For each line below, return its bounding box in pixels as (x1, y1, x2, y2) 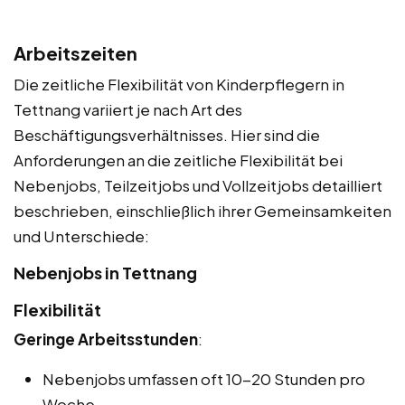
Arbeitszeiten (14, 42, 137, 65)
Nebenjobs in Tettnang (14, 262, 197, 284)
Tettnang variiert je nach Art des (14, 99, 242, 120)
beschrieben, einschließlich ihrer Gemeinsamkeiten (14, 201, 391, 221)
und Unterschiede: (14, 226, 149, 247)
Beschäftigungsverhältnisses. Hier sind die (14, 125, 320, 146)
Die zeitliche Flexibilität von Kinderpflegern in (14, 74, 344, 95)
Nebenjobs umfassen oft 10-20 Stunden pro (42, 369, 365, 390)
